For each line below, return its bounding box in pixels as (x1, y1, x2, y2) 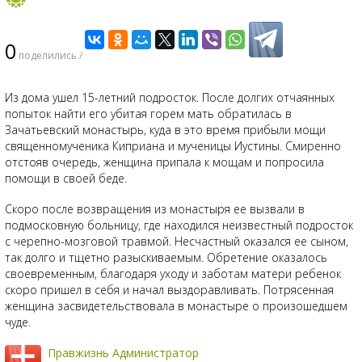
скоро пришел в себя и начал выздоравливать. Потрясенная (5, 282, 334, 297)
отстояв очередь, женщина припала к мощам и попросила (5, 154, 324, 170)
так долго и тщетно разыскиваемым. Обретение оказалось (5, 250, 327, 265)
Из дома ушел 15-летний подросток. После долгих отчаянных (5, 90, 335, 105)
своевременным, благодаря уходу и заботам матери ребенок (5, 266, 341, 281)
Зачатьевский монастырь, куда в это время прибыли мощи (5, 122, 326, 137)
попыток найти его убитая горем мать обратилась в (5, 106, 292, 121)
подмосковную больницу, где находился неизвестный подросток (5, 217, 353, 233)
